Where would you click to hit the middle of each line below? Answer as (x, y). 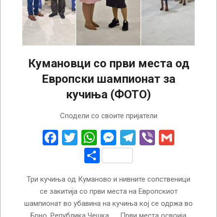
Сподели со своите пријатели (108, 116)
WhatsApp (132, 137)
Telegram (167, 137)
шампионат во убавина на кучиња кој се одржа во (108, 203)
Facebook (90, 137)
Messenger (154, 137)
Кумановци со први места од (108, 63)
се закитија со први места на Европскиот (108, 191)
